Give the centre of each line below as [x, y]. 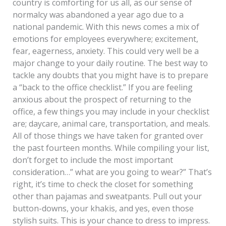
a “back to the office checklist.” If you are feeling [102, 88]
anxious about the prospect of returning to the [102, 100]
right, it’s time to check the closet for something [103, 184]
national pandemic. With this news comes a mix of [106, 27]
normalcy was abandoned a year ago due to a [98, 15]
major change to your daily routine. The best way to [110, 63]
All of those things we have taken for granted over [108, 136]
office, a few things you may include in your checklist [111, 112]
